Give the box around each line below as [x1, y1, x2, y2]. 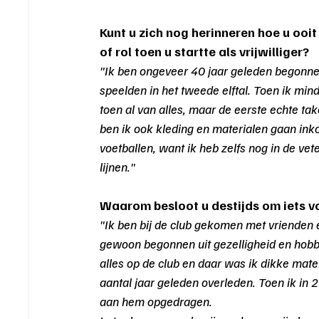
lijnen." [100, 158, 136, 174]
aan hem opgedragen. [100, 293, 213, 309]
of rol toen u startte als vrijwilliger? [100, 43, 310, 59]
